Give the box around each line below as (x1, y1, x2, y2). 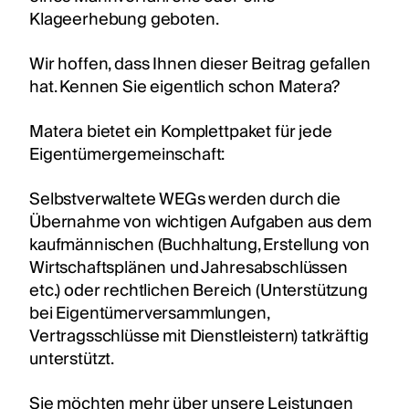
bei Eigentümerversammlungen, (29, 299, 269, 328)
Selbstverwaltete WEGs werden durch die (29, 184, 341, 214)
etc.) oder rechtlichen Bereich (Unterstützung (29, 276, 368, 305)
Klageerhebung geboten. (29, 5, 222, 34)
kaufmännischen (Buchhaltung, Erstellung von (29, 230, 371, 259)
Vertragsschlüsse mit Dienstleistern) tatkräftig (29, 321, 369, 351)
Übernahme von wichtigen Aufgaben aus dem (29, 207, 372, 236)
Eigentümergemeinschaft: (29, 140, 229, 169)
